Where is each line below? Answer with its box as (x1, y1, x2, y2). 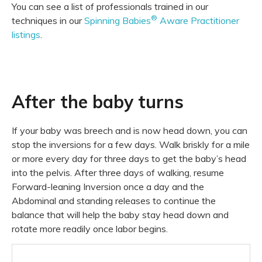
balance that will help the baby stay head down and (12, 209, 229, 221)
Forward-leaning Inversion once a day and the (12, 181, 204, 193)
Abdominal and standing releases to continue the (12, 195, 216, 207)
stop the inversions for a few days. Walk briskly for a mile (12, 139, 250, 151)
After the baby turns (12, 91, 184, 113)
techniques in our (12, 14, 82, 26)
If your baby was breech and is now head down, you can (12, 125, 247, 137)
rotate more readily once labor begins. (12, 223, 168, 235)
